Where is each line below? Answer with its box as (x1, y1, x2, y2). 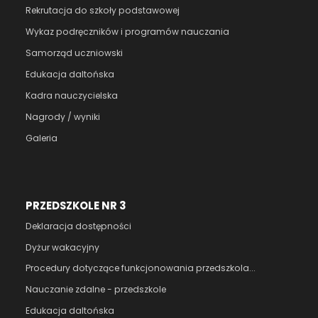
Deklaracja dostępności (26, 219, 131, 232)
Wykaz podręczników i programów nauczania (26, 25, 229, 38)
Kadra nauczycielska (26, 89, 118, 102)
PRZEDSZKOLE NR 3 (26, 198, 126, 214)
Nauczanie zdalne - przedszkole (26, 283, 166, 296)
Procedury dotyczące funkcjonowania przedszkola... (26, 262, 256, 275)
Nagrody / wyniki (26, 110, 100, 123)
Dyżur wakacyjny (26, 241, 99, 253)
